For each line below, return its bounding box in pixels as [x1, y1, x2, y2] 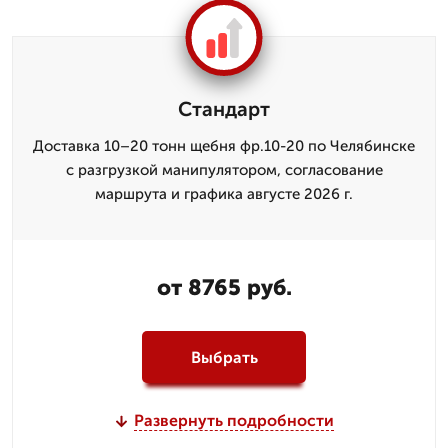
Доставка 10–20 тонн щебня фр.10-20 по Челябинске [33, 137, 415, 155]
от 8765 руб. [156, 274, 292, 301]
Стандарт [178, 97, 270, 121]
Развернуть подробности [133, 411, 334, 430]
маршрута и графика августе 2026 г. [95, 185, 353, 203]
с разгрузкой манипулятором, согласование [65, 161, 383, 179]
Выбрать [190, 347, 258, 367]
